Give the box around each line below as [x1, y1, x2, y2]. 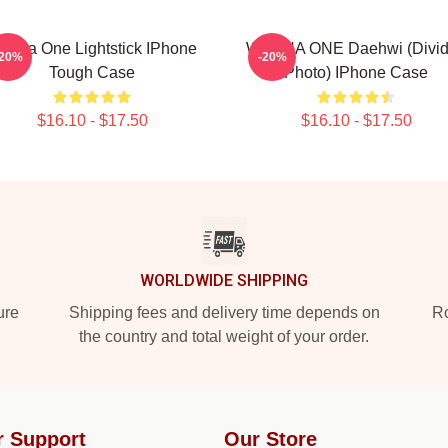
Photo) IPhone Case [284, 64, 428, 81]
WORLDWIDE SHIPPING [140, 271, 308, 290]
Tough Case [49, 64, 135, 81]
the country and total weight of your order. [79, 328, 369, 345]
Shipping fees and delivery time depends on [68, 304, 380, 321]
